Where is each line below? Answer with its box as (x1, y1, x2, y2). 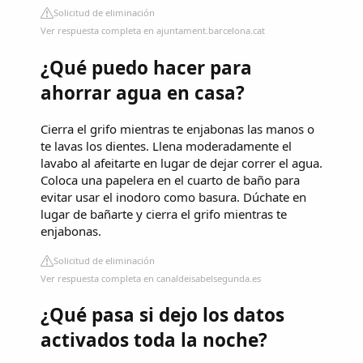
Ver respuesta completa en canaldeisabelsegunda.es (41, 271, 261, 284)
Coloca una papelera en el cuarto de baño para (41, 171, 300, 188)
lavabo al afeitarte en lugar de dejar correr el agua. (41, 154, 322, 171)
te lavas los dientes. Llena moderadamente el (41, 137, 292, 154)
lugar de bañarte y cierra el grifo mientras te (41, 205, 287, 222)
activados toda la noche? (41, 327, 267, 353)
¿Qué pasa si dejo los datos (41, 302, 284, 328)
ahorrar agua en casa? (41, 80, 245, 106)
